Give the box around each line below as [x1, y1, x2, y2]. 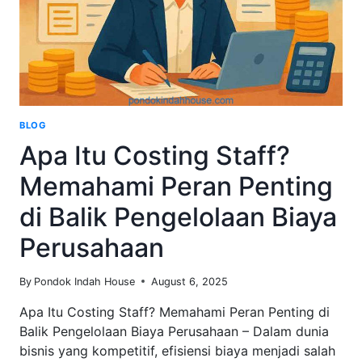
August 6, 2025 [151, 275, 229, 288]
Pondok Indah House [34, 275, 136, 288]
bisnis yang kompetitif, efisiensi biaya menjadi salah [19, 342, 335, 359]
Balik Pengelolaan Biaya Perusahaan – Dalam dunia [19, 322, 329, 339]
